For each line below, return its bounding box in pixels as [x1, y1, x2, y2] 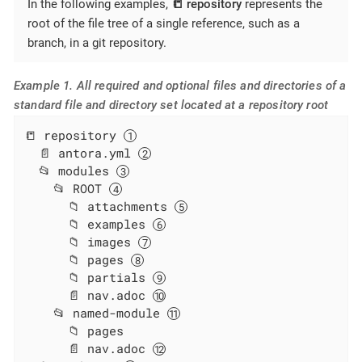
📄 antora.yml [24, 145, 139, 162]
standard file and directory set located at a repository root [14, 97, 329, 112]
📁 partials [24, 269, 154, 286]
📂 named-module [24, 305, 168, 322]
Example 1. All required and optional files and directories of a [14, 78, 347, 93]
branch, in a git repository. [27, 35, 166, 50]
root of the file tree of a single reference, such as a [27, 15, 300, 31]
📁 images [24, 234, 139, 250]
